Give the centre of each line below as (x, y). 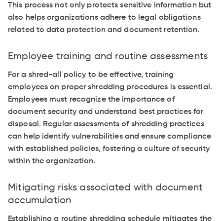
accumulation (40, 201)
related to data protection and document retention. (104, 30)
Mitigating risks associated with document (106, 188)
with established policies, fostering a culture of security (109, 149)
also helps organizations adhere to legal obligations (104, 18)
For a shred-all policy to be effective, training (91, 75)
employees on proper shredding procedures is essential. (110, 88)
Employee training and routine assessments (108, 57)
